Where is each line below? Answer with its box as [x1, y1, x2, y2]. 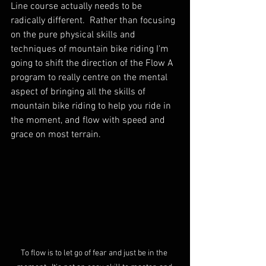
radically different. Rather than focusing [11, 15, 178, 27]
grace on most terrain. [11, 129, 106, 141]
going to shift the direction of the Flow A [11, 58, 176, 70]
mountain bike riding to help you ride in [11, 100, 173, 113]
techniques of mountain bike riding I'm [11, 43, 171, 56]
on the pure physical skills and [11, 29, 138, 42]
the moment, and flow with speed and [11, 115, 167, 127]
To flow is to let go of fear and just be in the [21, 248, 169, 258]
